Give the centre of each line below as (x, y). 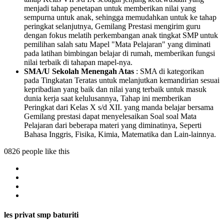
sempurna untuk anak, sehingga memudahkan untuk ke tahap (120, 17)
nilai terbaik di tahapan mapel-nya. (78, 62)
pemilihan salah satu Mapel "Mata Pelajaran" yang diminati (117, 44)
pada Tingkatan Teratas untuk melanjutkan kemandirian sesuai (122, 80)
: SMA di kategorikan (169, 71)
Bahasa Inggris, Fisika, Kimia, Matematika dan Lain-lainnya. (120, 134)
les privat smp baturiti (41, 214)
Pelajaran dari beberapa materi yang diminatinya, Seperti (113, 125)
